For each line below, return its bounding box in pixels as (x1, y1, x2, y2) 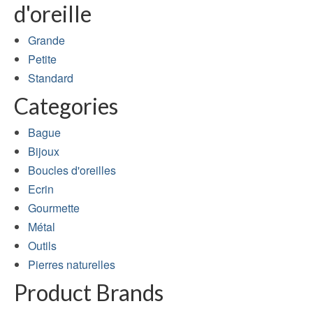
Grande (28, 32, 65, 49)
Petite (28, 51, 57, 68)
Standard (28, 70, 73, 87)
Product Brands (14, 279, 163, 307)
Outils (28, 238, 57, 254)
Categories (14, 92, 118, 120)
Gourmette (28, 200, 80, 217)
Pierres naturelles (28, 256, 115, 273)
